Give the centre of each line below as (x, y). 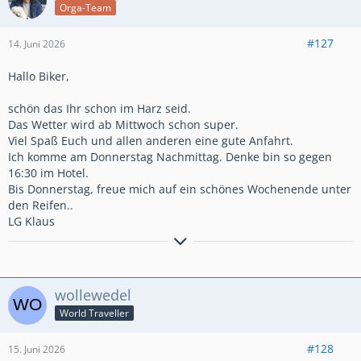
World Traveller (94, 313)
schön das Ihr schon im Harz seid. (100, 108)
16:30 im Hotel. (48, 172)
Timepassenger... (56, 245)
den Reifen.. (41, 205)
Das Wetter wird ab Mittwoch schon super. (123, 124)
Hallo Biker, (39, 76)
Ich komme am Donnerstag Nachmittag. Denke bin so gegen (170, 156)
